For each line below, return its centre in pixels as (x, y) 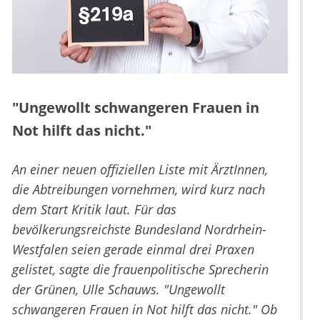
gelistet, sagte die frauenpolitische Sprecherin (140, 270)
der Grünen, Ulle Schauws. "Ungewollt (119, 290)
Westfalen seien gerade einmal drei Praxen (133, 250)
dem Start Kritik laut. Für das (94, 210)
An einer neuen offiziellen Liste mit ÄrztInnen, (140, 170)
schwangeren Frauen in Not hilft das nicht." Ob (145, 310)
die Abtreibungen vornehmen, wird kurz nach (139, 190)
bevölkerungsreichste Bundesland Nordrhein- (139, 230)
